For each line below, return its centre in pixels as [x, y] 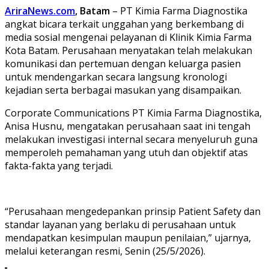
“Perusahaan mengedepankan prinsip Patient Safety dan [133, 211]
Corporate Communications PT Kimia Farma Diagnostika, [133, 113]
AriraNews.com [40, 11]
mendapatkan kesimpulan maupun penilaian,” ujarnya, [128, 237]
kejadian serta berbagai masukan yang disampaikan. [123, 90]
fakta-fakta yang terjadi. [59, 165]
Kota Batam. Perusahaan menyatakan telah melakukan [128, 50]
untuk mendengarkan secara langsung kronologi [116, 77]
